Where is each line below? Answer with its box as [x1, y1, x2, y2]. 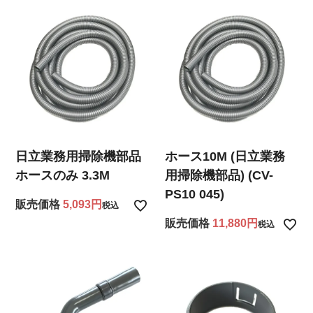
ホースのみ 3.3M [15, 168, 110, 182]
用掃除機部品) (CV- [165, 168, 274, 182]
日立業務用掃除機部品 [15, 149, 142, 163]
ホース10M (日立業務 [165, 149, 286, 163]
